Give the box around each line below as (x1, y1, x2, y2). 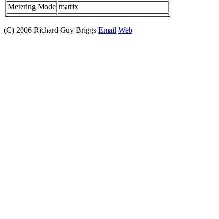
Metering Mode (8, 2, 56, 11)
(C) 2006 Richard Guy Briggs (4, 25, 98, 34)
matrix (59, 2, 78, 11)
